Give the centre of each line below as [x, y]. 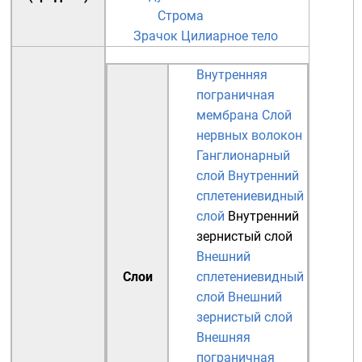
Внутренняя [232, 75]
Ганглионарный [243, 156]
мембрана [227, 115]
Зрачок [156, 36]
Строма [181, 16]
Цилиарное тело [229, 36]
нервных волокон [249, 135]
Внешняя [223, 337]
